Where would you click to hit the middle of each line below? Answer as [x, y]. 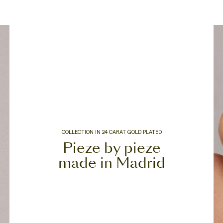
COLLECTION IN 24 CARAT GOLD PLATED [111, 132]
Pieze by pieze [111, 148]
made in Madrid [111, 163]
